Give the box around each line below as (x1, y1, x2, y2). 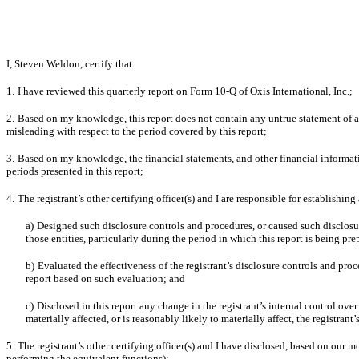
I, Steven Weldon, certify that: (6, 58, 135, 70)
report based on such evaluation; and (26, 272, 185, 284)
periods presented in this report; (6, 165, 143, 177)
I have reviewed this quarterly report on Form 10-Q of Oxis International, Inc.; (18, 85, 353, 97)
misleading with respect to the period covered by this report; (6, 125, 267, 137)
